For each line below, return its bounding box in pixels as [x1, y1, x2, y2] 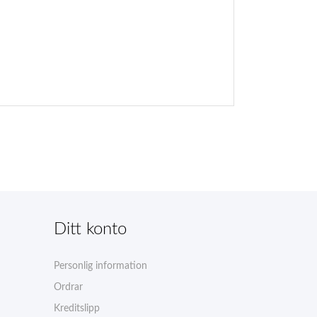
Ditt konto [54, 220, 127, 238]
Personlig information [54, 260, 147, 271]
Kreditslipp [54, 303, 100, 313]
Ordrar [54, 282, 83, 292]
